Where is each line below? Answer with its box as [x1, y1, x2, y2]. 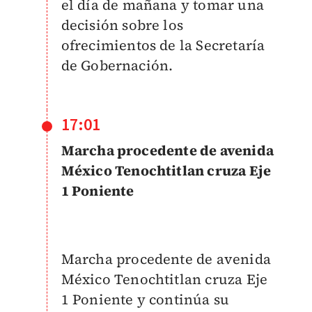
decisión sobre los [61, 15, 184, 35]
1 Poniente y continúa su [61, 290, 230, 309]
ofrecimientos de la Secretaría [61, 36, 265, 55]
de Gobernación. [61, 56, 173, 75]
